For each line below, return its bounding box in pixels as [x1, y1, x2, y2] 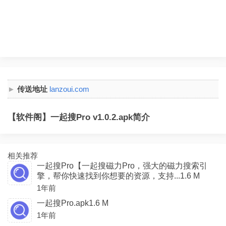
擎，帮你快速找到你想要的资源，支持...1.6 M [37, 172, 200, 180]
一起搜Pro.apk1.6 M [37, 199, 108, 207]
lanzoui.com [49, 85, 89, 93]
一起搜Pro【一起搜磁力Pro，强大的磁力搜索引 [37, 161, 207, 170]
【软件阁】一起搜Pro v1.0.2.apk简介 [8, 112, 150, 122]
